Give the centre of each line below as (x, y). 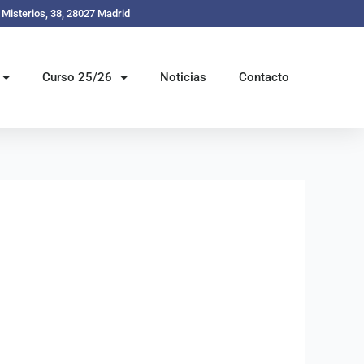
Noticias (183, 77)
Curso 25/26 (77, 77)
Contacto (264, 77)
